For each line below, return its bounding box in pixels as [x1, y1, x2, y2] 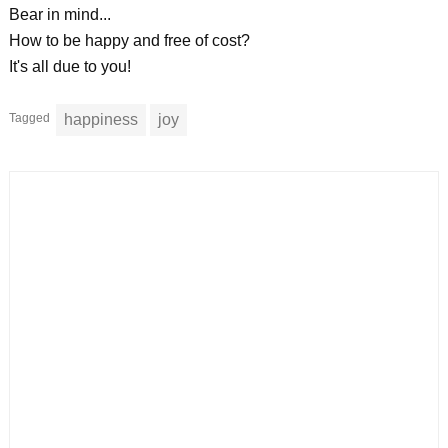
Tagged [8, 111, 50, 125]
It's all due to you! [8, 58, 131, 75]
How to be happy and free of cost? [8, 32, 250, 49]
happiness [63, 111, 138, 128]
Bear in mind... [8, 6, 111, 23]
